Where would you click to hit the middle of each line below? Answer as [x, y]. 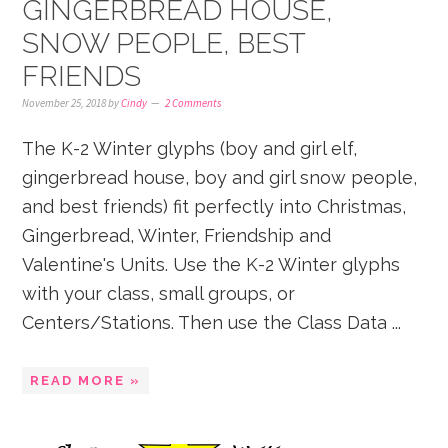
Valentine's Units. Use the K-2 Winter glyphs [211, 264]
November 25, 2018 [64, 103]
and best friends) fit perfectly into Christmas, [214, 206]
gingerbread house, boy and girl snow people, [220, 177]
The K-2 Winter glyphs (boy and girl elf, [190, 148]
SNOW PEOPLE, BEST [164, 43]
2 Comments [193, 103]
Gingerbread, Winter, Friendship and [177, 235]
